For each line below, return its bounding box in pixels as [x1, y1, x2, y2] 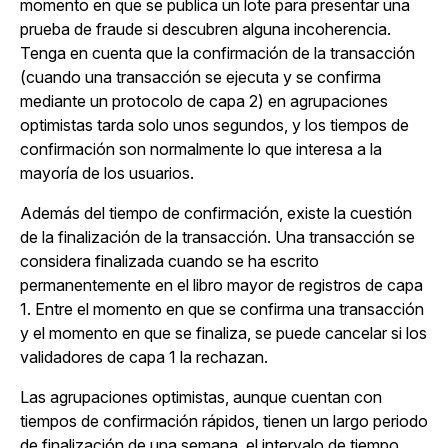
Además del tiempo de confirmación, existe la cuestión [20, 203, 412, 224]
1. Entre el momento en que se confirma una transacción [20, 299, 424, 320]
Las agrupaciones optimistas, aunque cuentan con [20, 387, 382, 408]
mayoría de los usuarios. [20, 163, 194, 184]
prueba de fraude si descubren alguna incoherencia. [20, 19, 391, 40]
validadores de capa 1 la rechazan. [20, 347, 268, 368]
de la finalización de [20, 227, 166, 248]
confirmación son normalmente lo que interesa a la [20, 139, 382, 160]
